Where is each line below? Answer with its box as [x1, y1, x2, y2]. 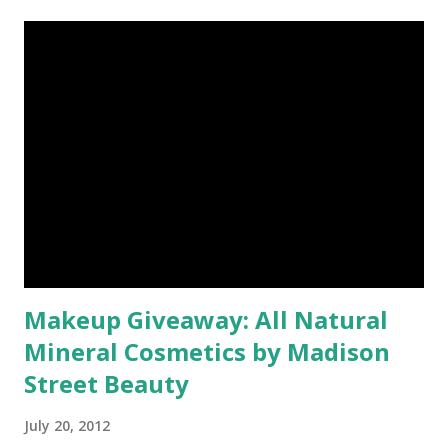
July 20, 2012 [24, 415, 110, 435]
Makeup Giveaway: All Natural [24, 302, 388, 336]
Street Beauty [24, 366, 189, 400]
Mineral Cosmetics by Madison [24, 334, 390, 368]
